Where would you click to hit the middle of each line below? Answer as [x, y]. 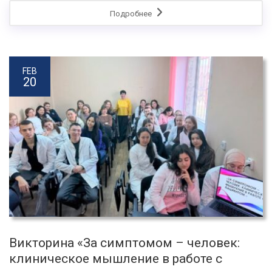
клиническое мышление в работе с [116, 259]
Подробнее [131, 14]
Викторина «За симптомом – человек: [124, 243]
